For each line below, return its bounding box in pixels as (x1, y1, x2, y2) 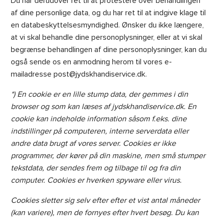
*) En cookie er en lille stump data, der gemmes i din (11, 89, 189, 99)
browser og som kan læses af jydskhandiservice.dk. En (11, 102, 197, 111)
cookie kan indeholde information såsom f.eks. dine (11, 114, 187, 124)
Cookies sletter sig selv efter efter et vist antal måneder (11, 195, 200, 205)
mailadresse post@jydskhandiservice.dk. (11, 69, 147, 79)
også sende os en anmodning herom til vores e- (11, 57, 172, 67)
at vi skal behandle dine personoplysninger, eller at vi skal (11, 32, 203, 42)
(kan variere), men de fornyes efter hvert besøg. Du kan (11, 208, 199, 218)
